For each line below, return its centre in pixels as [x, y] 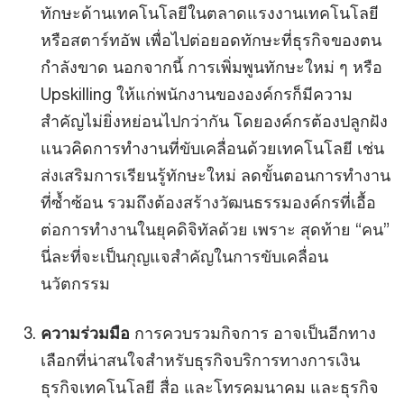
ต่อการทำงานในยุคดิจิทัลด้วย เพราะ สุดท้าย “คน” [215, 229]
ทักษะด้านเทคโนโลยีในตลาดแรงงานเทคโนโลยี [210, 13]
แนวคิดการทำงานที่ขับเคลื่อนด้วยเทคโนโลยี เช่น [212, 148]
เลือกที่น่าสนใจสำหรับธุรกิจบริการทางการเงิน [200, 360]
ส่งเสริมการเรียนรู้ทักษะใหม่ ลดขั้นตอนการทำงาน [216, 175]
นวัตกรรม [78, 283]
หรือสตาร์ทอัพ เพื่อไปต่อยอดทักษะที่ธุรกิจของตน [211, 40]
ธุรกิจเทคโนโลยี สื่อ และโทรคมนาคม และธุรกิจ [210, 387]
